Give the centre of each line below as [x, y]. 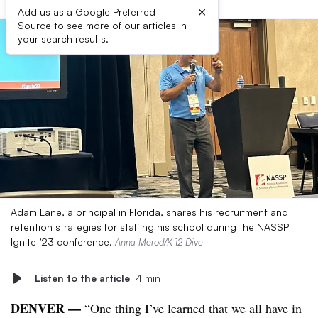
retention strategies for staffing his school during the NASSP [150, 227]
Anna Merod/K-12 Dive [159, 242]
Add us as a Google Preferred [87, 12]
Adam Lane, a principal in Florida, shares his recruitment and [149, 212]
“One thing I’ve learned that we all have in [193, 308]
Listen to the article [82, 278]
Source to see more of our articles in [102, 25]
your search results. [63, 39]
